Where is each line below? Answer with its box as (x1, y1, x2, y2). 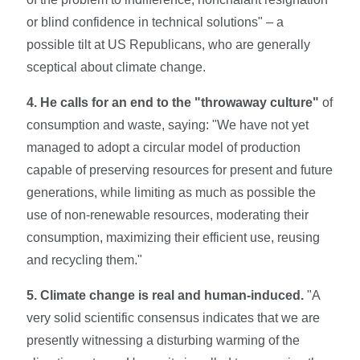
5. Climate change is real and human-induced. (27, 288, 305, 302)
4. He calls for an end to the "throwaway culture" (27, 95, 320, 109)
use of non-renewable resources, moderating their (27, 207, 309, 222)
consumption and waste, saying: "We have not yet (27, 117, 309, 132)
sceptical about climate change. (27, 59, 207, 74)
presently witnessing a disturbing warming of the (27, 333, 301, 347)
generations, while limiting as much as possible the (27, 185, 317, 199)
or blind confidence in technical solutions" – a (27, 14, 284, 29)
